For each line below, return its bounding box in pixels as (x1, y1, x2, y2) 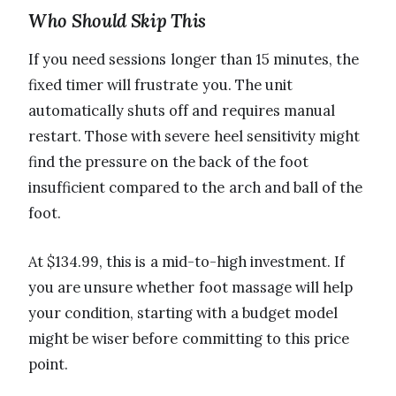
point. (28, 354, 68, 374)
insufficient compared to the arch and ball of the (28, 177, 363, 197)
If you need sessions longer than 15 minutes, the (28, 49, 360, 69)
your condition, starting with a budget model (28, 302, 338, 323)
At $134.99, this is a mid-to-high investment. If (28, 251, 346, 271)
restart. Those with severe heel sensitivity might (28, 126, 360, 146)
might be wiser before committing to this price (28, 328, 350, 348)
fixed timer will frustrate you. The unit (28, 74, 293, 95)
